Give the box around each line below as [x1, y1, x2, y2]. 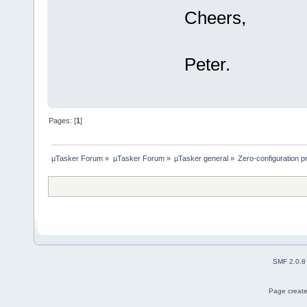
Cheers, [184, 7, 246, 28]
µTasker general [173, 154, 228, 163]
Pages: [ [49, 116, 77, 125]
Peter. [184, 53, 230, 75]
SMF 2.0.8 [273, 258, 306, 266]
